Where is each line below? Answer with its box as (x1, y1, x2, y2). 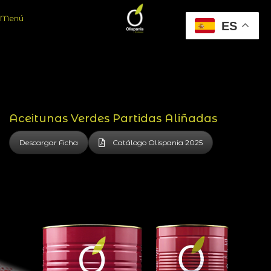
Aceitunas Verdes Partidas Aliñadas (9, 112, 217, 125)
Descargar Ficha (19, 138, 78, 147)
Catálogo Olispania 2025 (113, 138, 203, 147)
